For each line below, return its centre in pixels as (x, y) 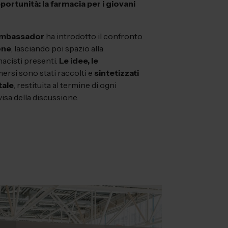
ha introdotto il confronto (93, 36)
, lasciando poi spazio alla (57, 48)
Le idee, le (79, 61)
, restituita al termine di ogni (65, 85)
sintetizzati (117, 73)
